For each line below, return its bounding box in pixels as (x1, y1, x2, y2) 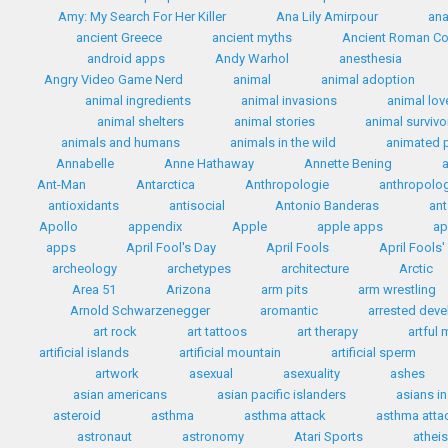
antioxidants (48, 198, 119, 213)
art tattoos (187, 324, 247, 339)
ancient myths (211, 30, 292, 45)
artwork (94, 366, 139, 381)
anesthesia (338, 51, 402, 66)
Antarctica (135, 177, 195, 192)
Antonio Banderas (275, 198, 379, 213)
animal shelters (97, 114, 184, 129)
